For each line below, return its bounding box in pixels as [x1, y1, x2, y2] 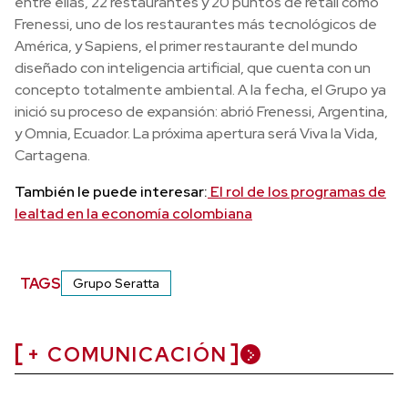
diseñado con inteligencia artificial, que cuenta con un [15, 58, 371, 77]
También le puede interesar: [15, 182, 208, 201]
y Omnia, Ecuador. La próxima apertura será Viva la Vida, [15, 124, 378, 143]
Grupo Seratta [73, 275, 160, 291]
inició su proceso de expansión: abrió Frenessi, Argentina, [15, 102, 388, 121]
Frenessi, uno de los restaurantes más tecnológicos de [15, 15, 377, 34]
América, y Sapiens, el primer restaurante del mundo [15, 36, 358, 56]
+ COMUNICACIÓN [27, 342, 228, 368]
